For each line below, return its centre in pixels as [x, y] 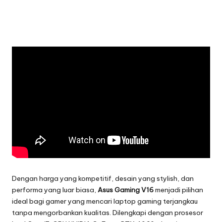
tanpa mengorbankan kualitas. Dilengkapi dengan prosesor [108, 213]
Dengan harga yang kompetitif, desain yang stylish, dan [103, 179]
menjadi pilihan [178, 190]
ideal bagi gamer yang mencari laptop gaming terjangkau [105, 201]
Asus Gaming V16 [126, 190]
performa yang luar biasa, [55, 190]
